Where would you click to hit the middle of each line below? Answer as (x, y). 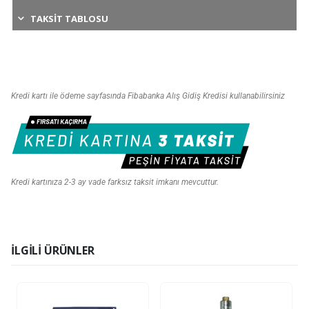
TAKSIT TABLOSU (69, 19)
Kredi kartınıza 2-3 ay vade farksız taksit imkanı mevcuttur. (115, 182)
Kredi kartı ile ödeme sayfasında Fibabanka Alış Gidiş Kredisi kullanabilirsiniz (148, 96)
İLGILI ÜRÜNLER (53, 250)
